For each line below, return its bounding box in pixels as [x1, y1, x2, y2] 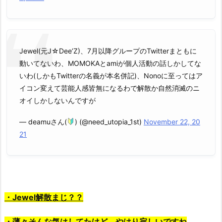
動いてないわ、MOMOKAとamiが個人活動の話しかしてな [19, 58, 201, 67]
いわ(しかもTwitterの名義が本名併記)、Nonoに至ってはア [19, 71, 203, 80]
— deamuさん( [19, 117, 67, 126]
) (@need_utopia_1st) [74, 117, 144, 126]
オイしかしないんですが [19, 96, 96, 105]
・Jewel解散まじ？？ [4, 192, 83, 203]
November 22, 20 [143, 117, 200, 126]
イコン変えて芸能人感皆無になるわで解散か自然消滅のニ [19, 83, 200, 92]
